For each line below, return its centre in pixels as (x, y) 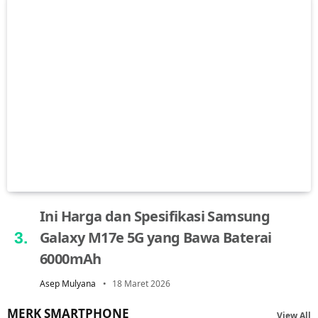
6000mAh (71, 258)
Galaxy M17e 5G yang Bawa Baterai (156, 237)
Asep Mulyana (68, 283)
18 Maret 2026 (141, 283)
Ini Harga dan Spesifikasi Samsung (155, 216)
